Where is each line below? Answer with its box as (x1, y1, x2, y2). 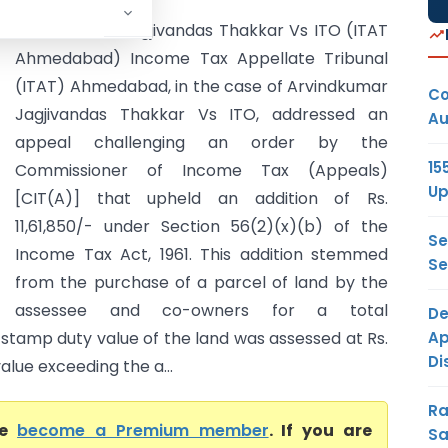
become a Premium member (17, 419, 269, 442)
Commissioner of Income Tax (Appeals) (15, 159, 388, 182)
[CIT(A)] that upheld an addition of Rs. (15, 187, 388, 210)
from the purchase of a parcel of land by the (15, 271, 388, 294)
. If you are (268, 419, 373, 442)
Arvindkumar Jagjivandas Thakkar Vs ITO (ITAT (15, 19, 388, 42)
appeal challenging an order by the (15, 131, 388, 154)
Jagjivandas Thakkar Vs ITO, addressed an (15, 103, 388, 126)
